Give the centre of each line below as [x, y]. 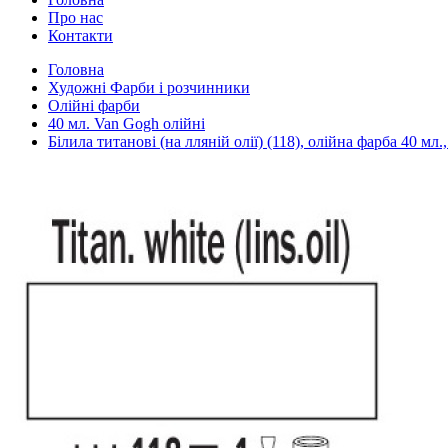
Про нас [75, 17]
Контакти [80, 35]
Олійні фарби [94, 105]
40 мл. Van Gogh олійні [126, 123]
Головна [76, 69]
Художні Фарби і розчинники [149, 87]
